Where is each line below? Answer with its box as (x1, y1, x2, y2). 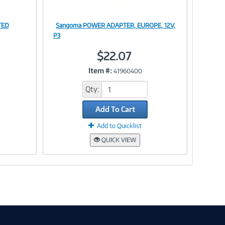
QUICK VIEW (101, 136, 137, 144)
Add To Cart (95, 105, 135, 114)
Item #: (88, 66, 112, 75)
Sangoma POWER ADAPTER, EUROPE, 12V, (56, 22, 176, 29)
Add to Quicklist (97, 122, 142, 130)
